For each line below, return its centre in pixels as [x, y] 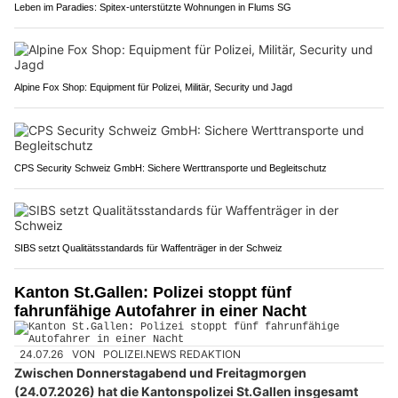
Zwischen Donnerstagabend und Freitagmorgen [160, 373]
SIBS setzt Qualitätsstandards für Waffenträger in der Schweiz [148, 247]
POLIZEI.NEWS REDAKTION [172, 354]
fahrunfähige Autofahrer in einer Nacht [160, 310]
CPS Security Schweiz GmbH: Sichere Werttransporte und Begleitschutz [171, 167]
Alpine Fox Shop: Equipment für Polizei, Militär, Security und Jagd [153, 87]
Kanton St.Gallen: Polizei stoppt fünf [153, 292]
